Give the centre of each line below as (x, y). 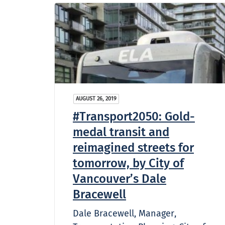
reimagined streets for (133, 147)
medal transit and (121, 132)
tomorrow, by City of (128, 163)
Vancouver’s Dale (120, 179)
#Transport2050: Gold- (134, 116)
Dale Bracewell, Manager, (125, 213)
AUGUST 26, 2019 (96, 98)
